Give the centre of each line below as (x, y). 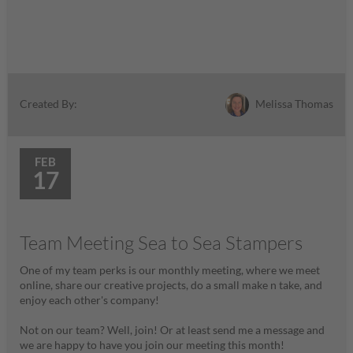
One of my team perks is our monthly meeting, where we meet (170, 270)
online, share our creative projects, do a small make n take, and (171, 285)
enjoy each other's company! (91, 300)
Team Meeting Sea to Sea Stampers (161, 243)
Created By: (48, 104)
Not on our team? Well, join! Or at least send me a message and (172, 330)
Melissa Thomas (293, 103)
